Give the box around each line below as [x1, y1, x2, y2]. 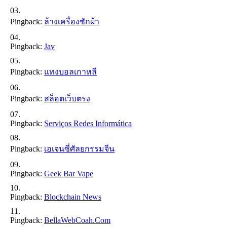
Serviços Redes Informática [44, 119, 132, 128]
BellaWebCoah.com [44, 215, 110, 224]
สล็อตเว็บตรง [44, 94, 90, 103]
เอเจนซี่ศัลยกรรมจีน [44, 144, 115, 153]
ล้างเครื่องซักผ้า [44, 17, 99, 26]
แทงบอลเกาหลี [44, 67, 97, 76]
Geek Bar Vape [44, 169, 93, 178]
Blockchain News [44, 192, 101, 201]
